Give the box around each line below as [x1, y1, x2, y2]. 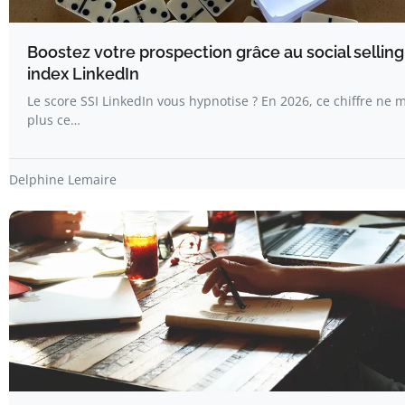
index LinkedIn [27, 64, 139, 84]
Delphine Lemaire [9, 171, 117, 189]
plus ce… [27, 111, 80, 129]
